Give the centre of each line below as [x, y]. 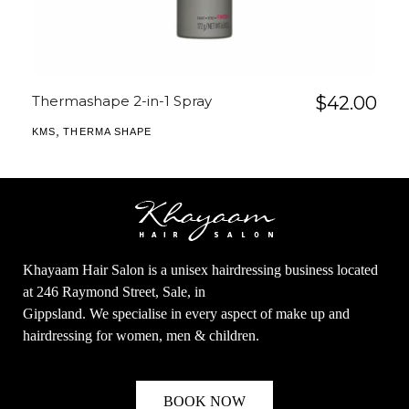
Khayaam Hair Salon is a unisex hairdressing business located [200, 270]
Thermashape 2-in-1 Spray [122, 101]
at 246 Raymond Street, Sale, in [114, 292]
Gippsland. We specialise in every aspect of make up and [186, 314]
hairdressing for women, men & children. [141, 336]
